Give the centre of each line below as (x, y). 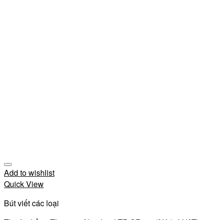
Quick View (24, 184)
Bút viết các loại (31, 203)
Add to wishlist (29, 173)
